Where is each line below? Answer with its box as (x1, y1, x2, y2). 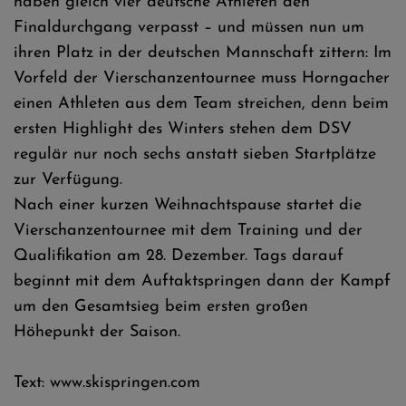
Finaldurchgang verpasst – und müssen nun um (14, 19, 364, 36)
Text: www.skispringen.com (14, 374, 200, 391)
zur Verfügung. (14, 171, 122, 188)
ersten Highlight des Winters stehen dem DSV (14, 121, 352, 138)
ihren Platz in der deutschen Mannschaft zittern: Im (14, 44, 391, 62)
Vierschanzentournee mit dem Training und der (14, 222, 362, 239)
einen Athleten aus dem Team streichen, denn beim (14, 95, 389, 112)
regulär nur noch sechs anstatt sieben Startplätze (14, 146, 376, 163)
